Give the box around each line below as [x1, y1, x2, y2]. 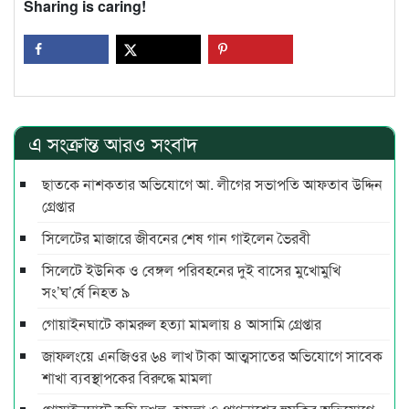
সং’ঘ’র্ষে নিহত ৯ [42, 281, 130, 303]
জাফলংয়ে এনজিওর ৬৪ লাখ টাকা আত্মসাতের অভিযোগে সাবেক [42, 345, 383, 367]
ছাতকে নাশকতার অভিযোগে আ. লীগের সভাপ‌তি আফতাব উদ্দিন [42, 173, 383, 195]
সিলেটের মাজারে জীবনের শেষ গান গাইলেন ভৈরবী [42, 227, 310, 249]
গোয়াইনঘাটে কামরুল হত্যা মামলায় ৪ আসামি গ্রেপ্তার [42, 313, 321, 335]
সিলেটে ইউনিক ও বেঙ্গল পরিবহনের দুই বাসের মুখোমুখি [42, 259, 341, 281]
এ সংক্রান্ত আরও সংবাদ [28, 129, 198, 158]
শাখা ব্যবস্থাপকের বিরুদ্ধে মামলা [42, 367, 215, 389]
